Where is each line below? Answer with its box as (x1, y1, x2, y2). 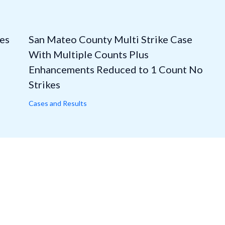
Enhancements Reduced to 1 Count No (28, 63, 203, 76)
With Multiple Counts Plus (28, 48, 149, 61)
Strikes (28, 78, 60, 91)
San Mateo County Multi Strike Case (28, 33, 192, 46)
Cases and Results (28, 99, 87, 108)
